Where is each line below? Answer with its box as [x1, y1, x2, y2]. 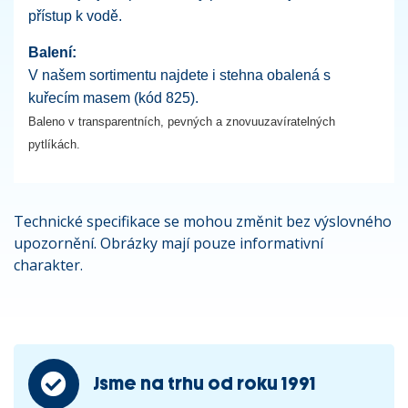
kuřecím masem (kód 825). [28, 89, 199, 106]
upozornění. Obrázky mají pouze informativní [14, 232, 323, 253]
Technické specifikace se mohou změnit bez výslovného [14, 210, 392, 231]
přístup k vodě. [28, 7, 122, 24]
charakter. [14, 254, 83, 275]
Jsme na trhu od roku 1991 [93, 372, 316, 394]
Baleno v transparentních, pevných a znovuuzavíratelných [28, 114, 335, 128]
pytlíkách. [28, 137, 80, 151]
